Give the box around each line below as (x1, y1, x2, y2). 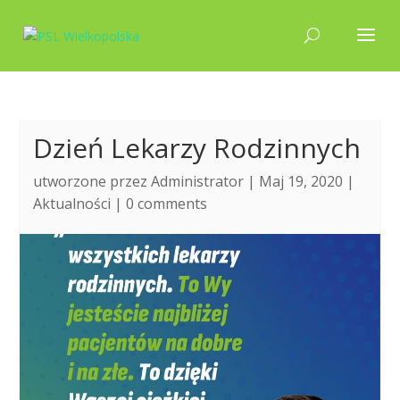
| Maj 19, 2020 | (244, 171, 355, 191)
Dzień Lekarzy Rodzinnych (33, 129, 362, 166)
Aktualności (33, 194, 112, 213)
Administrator (151, 171, 245, 191)
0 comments (126, 194, 208, 213)
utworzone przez (33, 171, 152, 191)
